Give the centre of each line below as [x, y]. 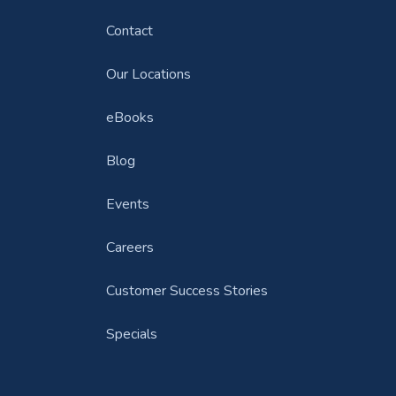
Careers [129, 247]
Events [127, 204]
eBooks [129, 118]
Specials [131, 334]
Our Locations [148, 74]
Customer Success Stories [187, 291]
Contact [129, 31]
